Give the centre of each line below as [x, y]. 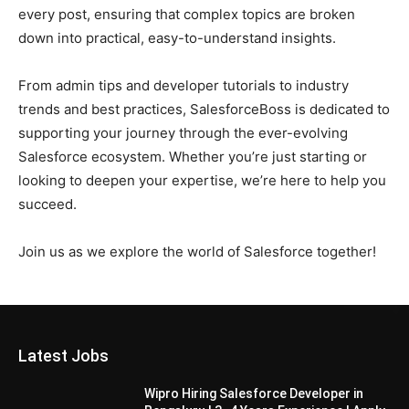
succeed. [47, 204]
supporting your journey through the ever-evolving [183, 133]
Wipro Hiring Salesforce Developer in [254, 393]
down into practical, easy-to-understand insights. [177, 38]
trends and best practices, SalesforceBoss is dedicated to [204, 109]
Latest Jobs [63, 356]
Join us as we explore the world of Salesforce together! [197, 252]
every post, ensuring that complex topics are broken [187, 14]
